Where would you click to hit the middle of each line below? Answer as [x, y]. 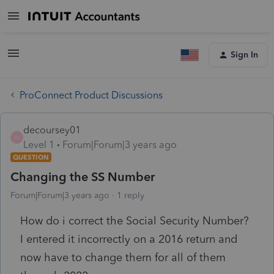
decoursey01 [52, 130]
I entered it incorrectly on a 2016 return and [129, 239]
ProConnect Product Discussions [91, 95]
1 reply [131, 195]
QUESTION [31, 157]
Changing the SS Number [83, 176]
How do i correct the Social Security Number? [136, 220]
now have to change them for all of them [123, 257]
